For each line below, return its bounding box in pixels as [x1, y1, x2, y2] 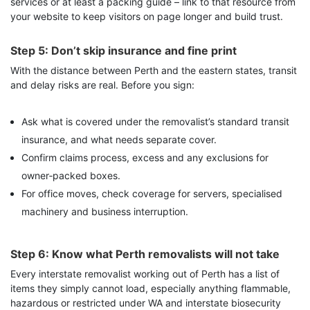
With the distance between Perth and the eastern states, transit [10, 64, 297, 77]
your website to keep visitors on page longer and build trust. [10, 10, 283, 23]
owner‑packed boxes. [21, 170, 120, 182]
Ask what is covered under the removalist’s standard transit [21, 116, 289, 128]
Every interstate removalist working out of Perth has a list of [10, 268, 280, 280]
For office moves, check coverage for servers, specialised [21, 188, 282, 200]
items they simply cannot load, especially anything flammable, [10, 282, 291, 295]
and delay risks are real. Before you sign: [10, 79, 194, 91]
